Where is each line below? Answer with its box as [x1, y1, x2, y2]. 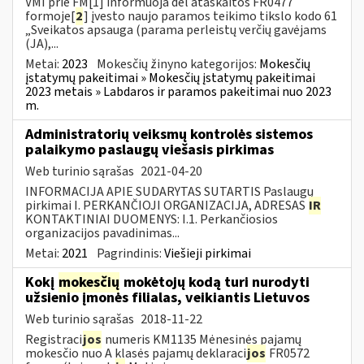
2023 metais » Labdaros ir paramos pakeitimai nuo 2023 [25, 82, 331, 101]
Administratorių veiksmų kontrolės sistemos [25, 123, 313, 145]
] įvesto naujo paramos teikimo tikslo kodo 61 [84, 6, 337, 25]
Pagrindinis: [97, 244, 164, 262]
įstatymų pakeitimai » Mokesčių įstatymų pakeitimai [25, 68, 315, 87]
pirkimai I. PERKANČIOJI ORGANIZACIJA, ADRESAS [25, 196, 308, 214]
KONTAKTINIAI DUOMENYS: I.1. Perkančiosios [25, 210, 278, 228]
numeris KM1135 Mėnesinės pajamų [102, 330, 301, 349]
